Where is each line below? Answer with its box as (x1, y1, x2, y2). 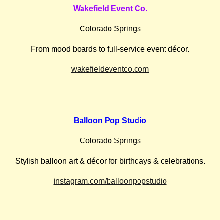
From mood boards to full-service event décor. (31, 45, 189, 53)
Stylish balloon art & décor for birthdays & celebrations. (15, 157, 205, 165)
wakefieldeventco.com (71, 65, 149, 73)
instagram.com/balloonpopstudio (53, 177, 167, 185)
